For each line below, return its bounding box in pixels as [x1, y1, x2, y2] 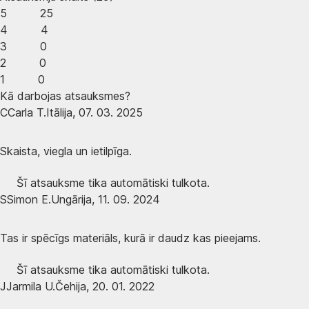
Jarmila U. [6, 279, 55, 293]
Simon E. [7, 192, 51, 206]
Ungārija [51, 192, 92, 206]
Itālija [46, 105, 72, 119]
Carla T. [8, 105, 46, 119]
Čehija [55, 279, 86, 293]
